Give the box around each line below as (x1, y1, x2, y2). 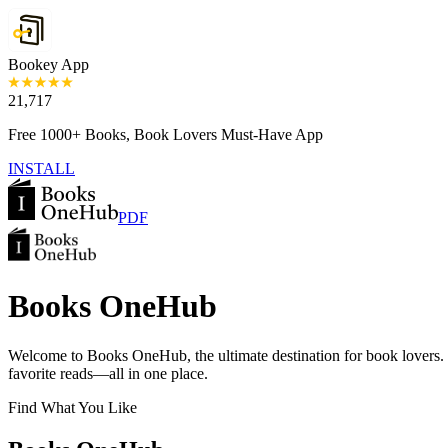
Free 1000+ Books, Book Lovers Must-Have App (8, 126, 323, 143)
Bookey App (8, 56, 89, 73)
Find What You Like (8, 398, 137, 416)
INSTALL (8, 160, 75, 177)
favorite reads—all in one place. (8, 364, 208, 382)
